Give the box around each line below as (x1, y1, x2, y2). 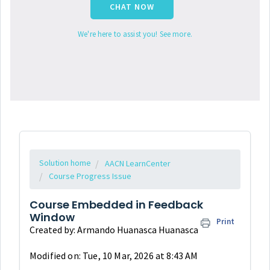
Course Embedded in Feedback (30, 197, 203, 213)
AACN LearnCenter (105, 158, 171, 169)
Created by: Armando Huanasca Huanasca (30, 224, 198, 236)
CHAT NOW (110, 1, 154, 13)
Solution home (39, 157, 91, 169)
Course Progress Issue (49, 171, 131, 182)
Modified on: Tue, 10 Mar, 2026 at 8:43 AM (30, 250, 198, 262)
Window (30, 210, 75, 225)
